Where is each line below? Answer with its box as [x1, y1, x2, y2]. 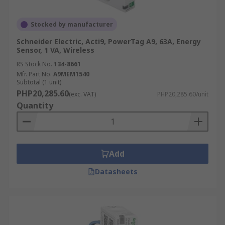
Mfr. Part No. [17, 70, 52, 78]
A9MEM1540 [53, 70, 89, 78]
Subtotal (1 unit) [17, 78, 61, 86]
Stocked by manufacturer [31, 20, 113, 29]
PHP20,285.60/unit [157, 90, 208, 98]
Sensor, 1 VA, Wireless [17, 45, 94, 55]
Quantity [17, 100, 53, 111]
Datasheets [94, 167, 138, 176]
